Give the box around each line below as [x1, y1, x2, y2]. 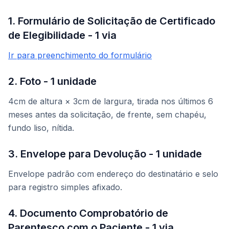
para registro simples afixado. [8, 182, 122, 193]
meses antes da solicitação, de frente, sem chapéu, [8, 109, 207, 120]
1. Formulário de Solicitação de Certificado [8, 15, 215, 28]
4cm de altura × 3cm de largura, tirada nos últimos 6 [8, 96, 213, 107]
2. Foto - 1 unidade [8, 75, 97, 88]
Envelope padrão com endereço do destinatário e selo [8, 169, 218, 179]
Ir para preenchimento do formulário [8, 50, 152, 61]
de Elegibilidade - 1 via [8, 29, 117, 42]
